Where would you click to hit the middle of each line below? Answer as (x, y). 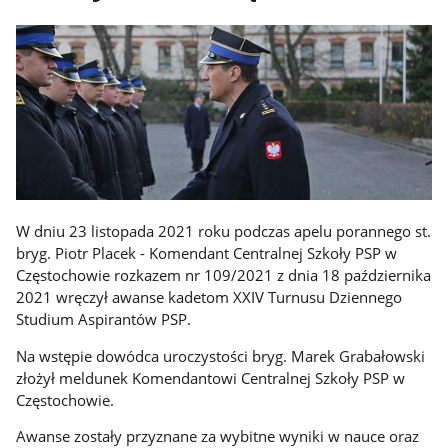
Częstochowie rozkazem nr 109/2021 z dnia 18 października (224, 275)
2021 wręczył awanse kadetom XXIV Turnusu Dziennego (209, 297)
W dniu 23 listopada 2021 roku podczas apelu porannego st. (224, 231)
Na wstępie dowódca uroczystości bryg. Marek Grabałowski (221, 355)
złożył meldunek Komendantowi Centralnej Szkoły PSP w (211, 377)
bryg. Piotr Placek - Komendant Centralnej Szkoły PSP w (207, 253)
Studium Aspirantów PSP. (104, 319)
